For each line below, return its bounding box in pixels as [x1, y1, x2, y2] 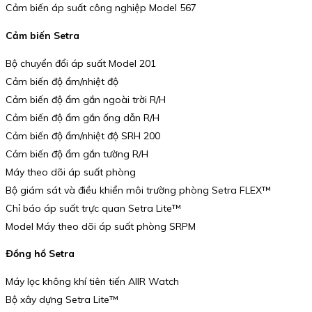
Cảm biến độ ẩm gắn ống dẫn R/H [6, 111, 159, 124]
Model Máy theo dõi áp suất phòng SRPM [6, 219, 196, 233]
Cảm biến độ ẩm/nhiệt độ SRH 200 [6, 129, 160, 142]
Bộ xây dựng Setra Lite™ [6, 292, 118, 306]
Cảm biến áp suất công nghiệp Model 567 [6, 1, 196, 15]
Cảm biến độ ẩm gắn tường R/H [6, 147, 148, 160]
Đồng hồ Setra [6, 247, 75, 260]
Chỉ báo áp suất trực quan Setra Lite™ [6, 201, 181, 214]
